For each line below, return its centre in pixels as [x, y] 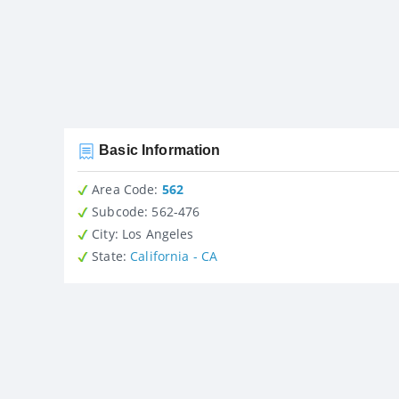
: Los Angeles [154, 233]
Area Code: [123, 189]
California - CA [174, 256]
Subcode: [118, 211]
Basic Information [158, 150]
